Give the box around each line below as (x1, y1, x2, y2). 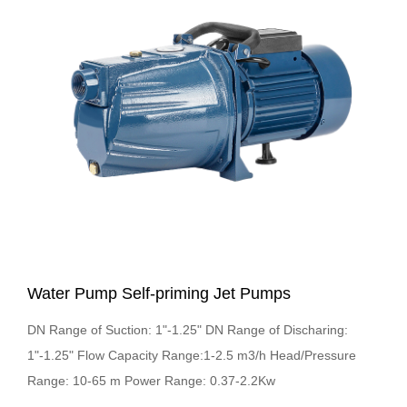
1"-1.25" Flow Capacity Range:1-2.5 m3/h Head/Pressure (27, 348, 356, 363)
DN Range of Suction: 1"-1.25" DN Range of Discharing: (27, 323, 348, 338)
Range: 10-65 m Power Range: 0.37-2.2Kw (27, 373, 275, 389)
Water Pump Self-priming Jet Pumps (27, 284, 291, 303)
